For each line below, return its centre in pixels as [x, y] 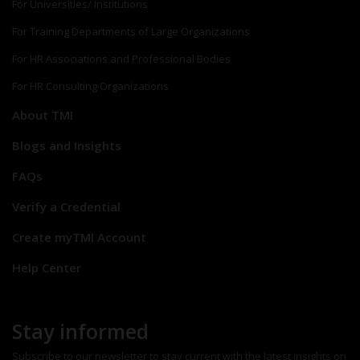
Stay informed [80, 331]
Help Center [47, 268]
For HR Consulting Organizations [90, 86]
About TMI [43, 115]
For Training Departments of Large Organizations [131, 32]
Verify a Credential [66, 207]
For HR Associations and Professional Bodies [121, 59]
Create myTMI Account [79, 237]
